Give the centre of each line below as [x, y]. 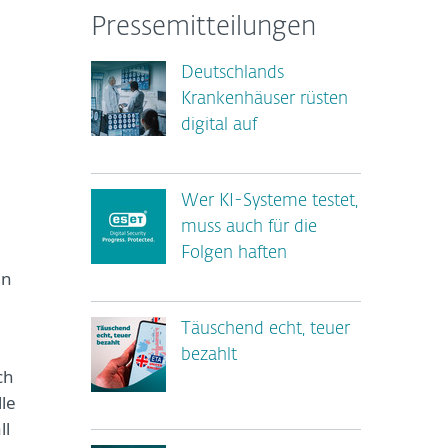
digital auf [219, 125]
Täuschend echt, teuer [265, 329]
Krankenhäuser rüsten [264, 99]
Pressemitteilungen [203, 28]
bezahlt [209, 355]
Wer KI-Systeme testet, [269, 201]
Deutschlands [232, 73]
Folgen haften [234, 253]
